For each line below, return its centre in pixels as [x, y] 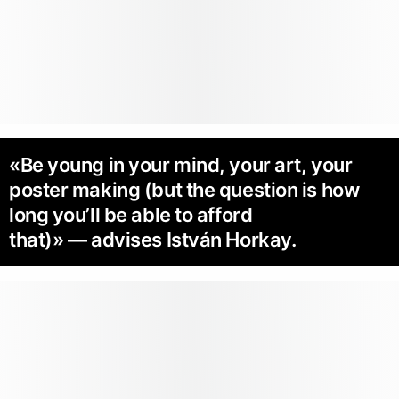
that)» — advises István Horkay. [153, 240]
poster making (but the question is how [184, 190]
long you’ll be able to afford [131, 215]
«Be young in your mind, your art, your [181, 165]
